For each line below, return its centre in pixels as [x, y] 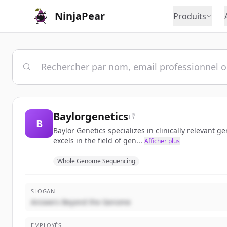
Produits [190, 16]
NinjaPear [80, 16]
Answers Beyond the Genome [81, 202]
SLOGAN [43, 191]
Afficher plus [162, 141]
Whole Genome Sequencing [96, 161]
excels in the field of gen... [98, 141]
